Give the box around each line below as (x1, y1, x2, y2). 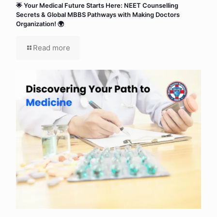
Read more (33, 43, 70, 53)
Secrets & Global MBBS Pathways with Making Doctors (16, 11, 180, 19)
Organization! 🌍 (16, 20, 64, 28)
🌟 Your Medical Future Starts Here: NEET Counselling (16, 1, 178, 10)
